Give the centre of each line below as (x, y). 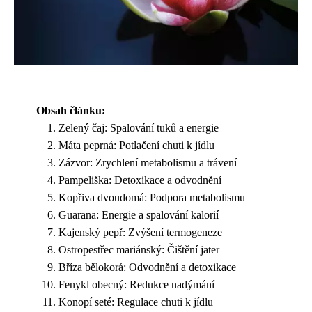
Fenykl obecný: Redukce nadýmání (136, 284)
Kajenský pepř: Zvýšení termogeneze (140, 232)
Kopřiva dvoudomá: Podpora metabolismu (152, 197)
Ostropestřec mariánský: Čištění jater (139, 249)
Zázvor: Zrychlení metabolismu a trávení (148, 162)
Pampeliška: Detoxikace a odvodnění (140, 180)
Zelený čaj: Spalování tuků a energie (139, 127)
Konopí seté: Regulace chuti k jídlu (136, 302)
